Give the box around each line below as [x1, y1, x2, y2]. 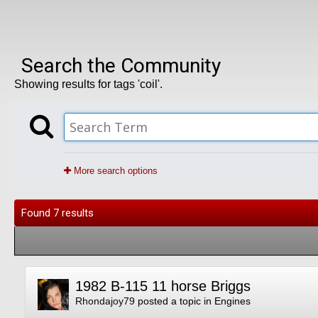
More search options [71, 165, 158, 176]
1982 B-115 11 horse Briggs [75, 278, 251, 294]
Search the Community [21, 54, 221, 77]
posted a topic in [135, 295, 214, 307]
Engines [214, 295, 251, 307]
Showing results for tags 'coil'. [14, 78, 163, 90]
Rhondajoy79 [75, 295, 135, 307]
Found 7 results [21, 207, 94, 219]
